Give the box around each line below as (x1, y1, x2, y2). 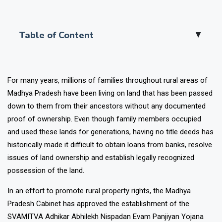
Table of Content (19, 42, 94, 55)
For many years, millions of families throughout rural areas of (7, 89, 208, 98)
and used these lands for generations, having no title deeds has (7, 140, 214, 150)
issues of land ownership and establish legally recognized (7, 166, 194, 175)
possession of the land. (7, 179, 84, 188)
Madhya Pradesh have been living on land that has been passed (7, 102, 213, 111)
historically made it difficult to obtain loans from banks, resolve (7, 153, 212, 163)
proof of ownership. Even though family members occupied (7, 127, 201, 137)
